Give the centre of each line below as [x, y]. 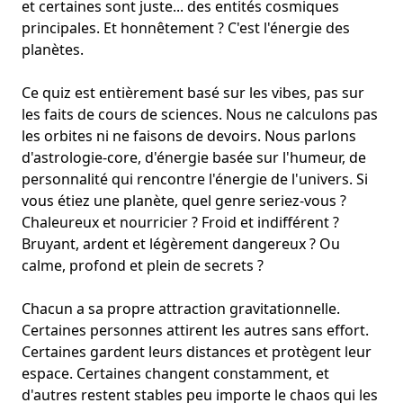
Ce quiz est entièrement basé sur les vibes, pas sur [193, 93]
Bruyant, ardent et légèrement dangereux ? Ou [181, 244]
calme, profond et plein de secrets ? [143, 266]
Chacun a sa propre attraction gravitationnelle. [181, 309]
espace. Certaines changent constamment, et [175, 374]
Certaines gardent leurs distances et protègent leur [197, 352]
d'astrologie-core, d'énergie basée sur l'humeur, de [194, 158]
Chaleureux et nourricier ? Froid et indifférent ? [180, 223]
